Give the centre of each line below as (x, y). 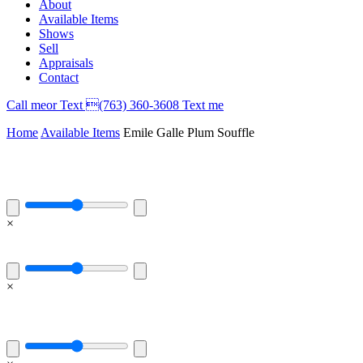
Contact (59, 77)
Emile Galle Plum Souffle (189, 132)
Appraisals (66, 62)
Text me (203, 105)
